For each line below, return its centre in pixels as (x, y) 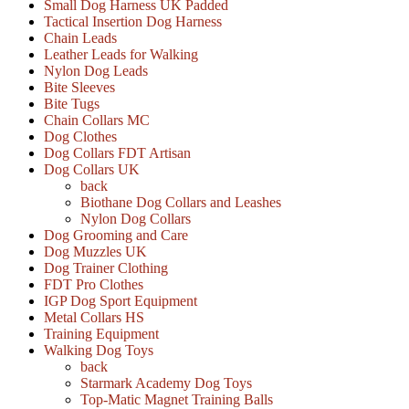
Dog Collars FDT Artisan (117, 153)
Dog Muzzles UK (95, 252)
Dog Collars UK (92, 170)
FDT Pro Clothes (94, 285)
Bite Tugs (72, 104)
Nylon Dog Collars (136, 219)
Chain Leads (80, 38)
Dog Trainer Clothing (106, 268)
